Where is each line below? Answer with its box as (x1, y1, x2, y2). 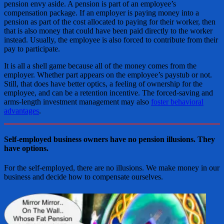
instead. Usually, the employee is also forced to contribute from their (4, 35, 218, 44)
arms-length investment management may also (4, 97, 151, 106)
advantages (4, 106, 39, 115)
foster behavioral (151, 97, 203, 106)
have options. (4, 143, 48, 152)
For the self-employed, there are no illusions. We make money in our (4, 163, 219, 172)
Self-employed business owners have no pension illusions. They (4, 134, 215, 143)
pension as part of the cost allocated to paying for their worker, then (4, 17, 215, 26)
